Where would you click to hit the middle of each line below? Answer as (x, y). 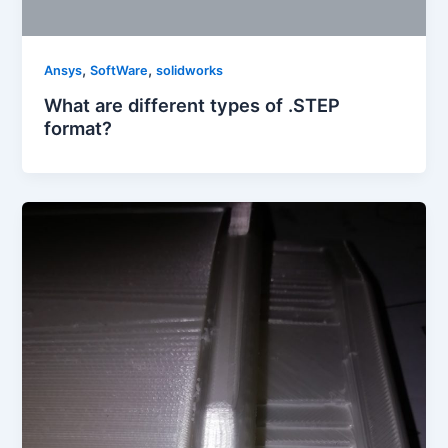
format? (78, 127)
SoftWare (119, 71)
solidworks (190, 71)
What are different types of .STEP (192, 104)
